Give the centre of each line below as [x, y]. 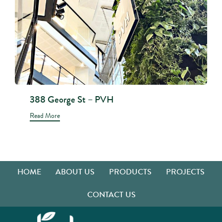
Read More [45, 115]
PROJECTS [185, 172]
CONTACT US [111, 195]
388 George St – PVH [72, 100]
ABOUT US [75, 172]
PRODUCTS [130, 172]
